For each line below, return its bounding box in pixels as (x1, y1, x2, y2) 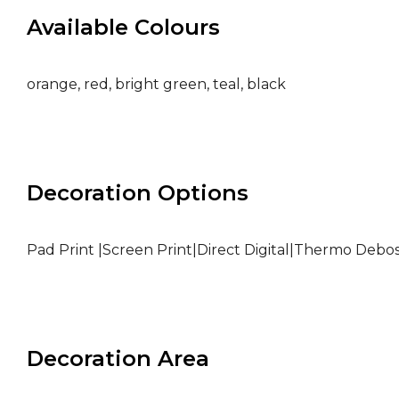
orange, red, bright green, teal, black (27, 76, 286, 94)
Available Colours (27, 14, 220, 41)
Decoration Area (27, 346, 209, 372)
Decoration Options (27, 180, 248, 207)
